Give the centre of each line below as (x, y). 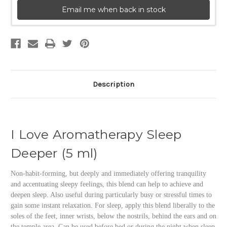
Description (113, 84)
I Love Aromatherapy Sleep (96, 135)
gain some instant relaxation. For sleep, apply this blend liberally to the (113, 206)
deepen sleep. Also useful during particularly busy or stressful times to (111, 195)
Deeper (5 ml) (54, 153)
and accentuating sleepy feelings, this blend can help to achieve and (107, 184)
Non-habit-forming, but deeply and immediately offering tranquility (108, 174)
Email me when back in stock (113, 10)
